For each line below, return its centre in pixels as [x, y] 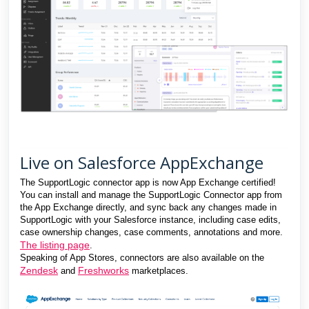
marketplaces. [159, 271]
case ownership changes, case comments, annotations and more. [151, 232]
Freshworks [103, 271]
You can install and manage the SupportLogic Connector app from [151, 195]
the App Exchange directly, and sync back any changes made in [148, 208]
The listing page [55, 245]
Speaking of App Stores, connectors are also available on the [142, 258]
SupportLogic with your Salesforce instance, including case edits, [150, 220]
